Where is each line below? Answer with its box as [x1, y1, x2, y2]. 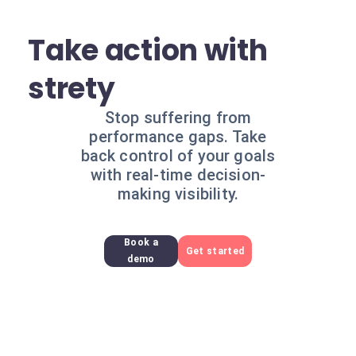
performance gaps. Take [89, 127, 267, 146]
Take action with [28, 30, 268, 71]
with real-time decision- [90, 165, 266, 184]
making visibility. [117, 184, 239, 203]
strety [28, 68, 115, 109]
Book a [123, 237, 158, 248]
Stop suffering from [104, 108, 252, 127]
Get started [185, 245, 245, 257]
